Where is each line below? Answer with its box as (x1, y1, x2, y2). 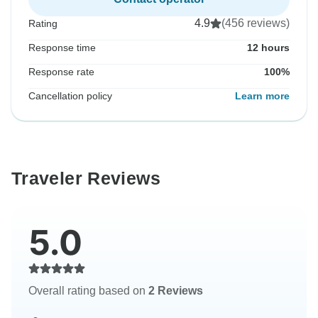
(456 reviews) (221, 17, 290, 30)
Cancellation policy (28, 90, 112, 102)
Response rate (28, 66, 94, 78)
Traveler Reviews (11, 168, 160, 189)
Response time (28, 42, 96, 54)
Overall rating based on (28, 285, 148, 297)
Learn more (235, 90, 290, 102)
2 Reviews (148, 285, 203, 297)
